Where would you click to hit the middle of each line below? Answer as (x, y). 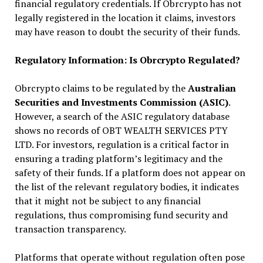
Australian (212, 88)
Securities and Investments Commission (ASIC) (121, 102)
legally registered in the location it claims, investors (125, 17)
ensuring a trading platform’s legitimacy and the (118, 158)
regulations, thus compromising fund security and (121, 215)
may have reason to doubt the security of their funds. (127, 31)
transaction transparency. (70, 229)
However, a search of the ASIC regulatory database (122, 116)
